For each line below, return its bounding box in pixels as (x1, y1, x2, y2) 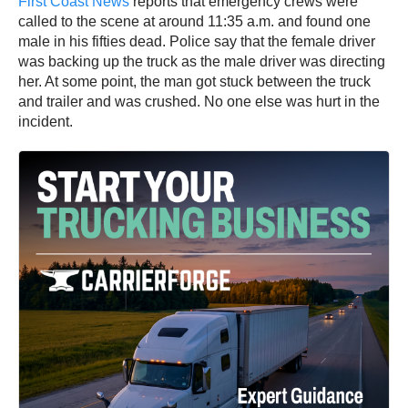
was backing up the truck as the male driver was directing (18, 54, 385, 70)
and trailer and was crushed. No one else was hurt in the (18, 94, 380, 110)
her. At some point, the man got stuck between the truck (18, 74, 371, 90)
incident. (18, 114, 76, 130)
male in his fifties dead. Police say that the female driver (18, 34, 375, 50)
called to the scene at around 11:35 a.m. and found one (18, 14, 371, 30)
